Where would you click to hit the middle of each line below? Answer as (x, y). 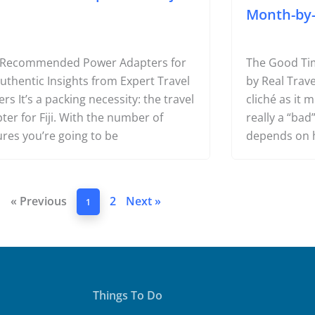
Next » (143, 201)
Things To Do (128, 295)
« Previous (39, 201)
